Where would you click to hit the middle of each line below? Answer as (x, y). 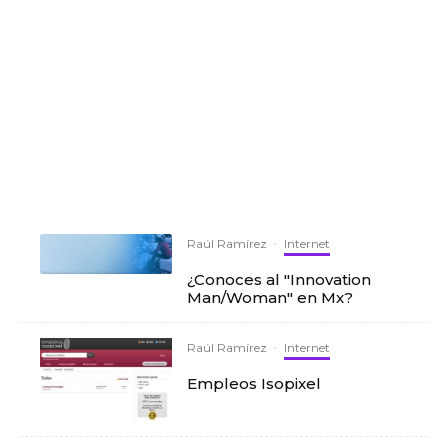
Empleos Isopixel (254, 383)
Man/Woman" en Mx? (270, 297)
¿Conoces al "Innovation (279, 279)
